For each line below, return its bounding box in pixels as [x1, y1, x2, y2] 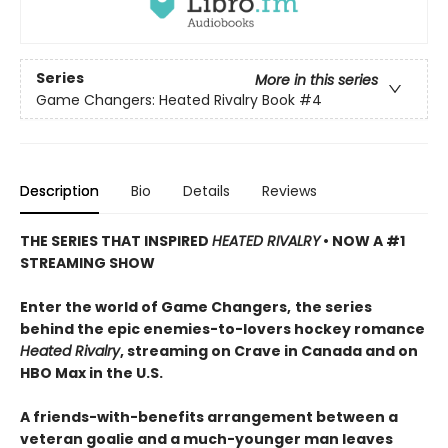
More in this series [255, 69, 378, 90]
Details [183, 181, 230, 202]
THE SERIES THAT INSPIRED [20, 231, 212, 252]
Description [20, 181, 99, 202]
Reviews [262, 181, 317, 202]
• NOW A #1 [320, 231, 405, 252]
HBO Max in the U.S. [20, 363, 166, 384]
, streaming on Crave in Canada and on [120, 341, 418, 362]
